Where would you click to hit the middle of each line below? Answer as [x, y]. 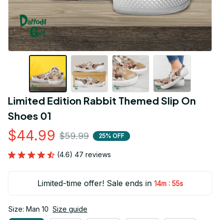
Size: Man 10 [28, 209]
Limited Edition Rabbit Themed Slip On [102, 101]
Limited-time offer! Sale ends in [94, 183]
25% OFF [111, 136]
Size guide [70, 209]
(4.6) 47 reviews [84, 155]
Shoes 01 [30, 116]
